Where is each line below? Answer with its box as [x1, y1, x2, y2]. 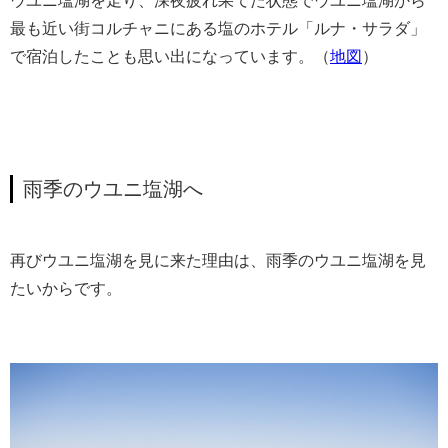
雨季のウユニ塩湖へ [23, 178, 203, 201]
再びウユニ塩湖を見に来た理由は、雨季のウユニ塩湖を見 [10, 252, 426, 270]
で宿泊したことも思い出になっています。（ [10, 48, 330, 66]
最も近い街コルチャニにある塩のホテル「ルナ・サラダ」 [10, 20, 426, 38]
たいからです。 [10, 280, 122, 298]
